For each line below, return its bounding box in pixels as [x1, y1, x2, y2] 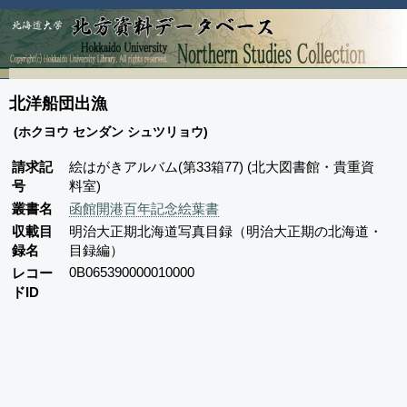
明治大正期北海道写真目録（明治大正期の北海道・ [69, 223, 382, 239]
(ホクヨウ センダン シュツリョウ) [14, 124, 208, 139]
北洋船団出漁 [9, 94, 107, 113]
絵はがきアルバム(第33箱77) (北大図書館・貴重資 [69, 158, 374, 174]
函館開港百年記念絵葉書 [69, 200, 219, 216]
